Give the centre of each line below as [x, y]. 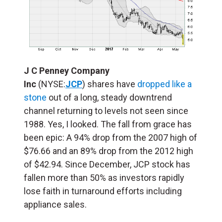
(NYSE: [52, 84]
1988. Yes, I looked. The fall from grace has [108, 124]
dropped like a [165, 84]
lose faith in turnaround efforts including [103, 191]
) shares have [110, 84]
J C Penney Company [67, 70]
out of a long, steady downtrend [109, 97]
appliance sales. [55, 204]
